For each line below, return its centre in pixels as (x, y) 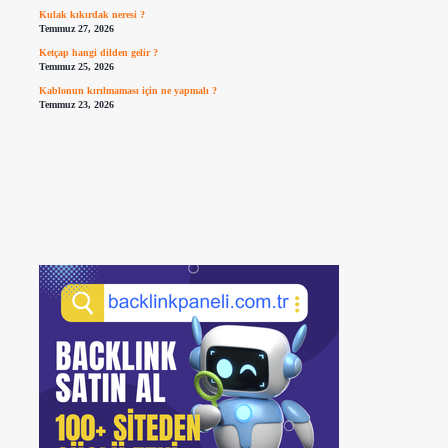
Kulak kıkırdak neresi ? (91, 15)
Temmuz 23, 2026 (76, 104)
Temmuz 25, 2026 (76, 67)
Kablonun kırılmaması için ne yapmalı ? (127, 90)
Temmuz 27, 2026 (76, 29)
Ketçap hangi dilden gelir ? (98, 53)
